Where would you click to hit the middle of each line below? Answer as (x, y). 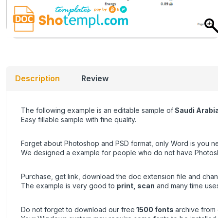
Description (37, 79)
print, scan (136, 186)
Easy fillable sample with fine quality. (79, 120)
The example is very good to (69, 186)
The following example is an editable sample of (97, 110)
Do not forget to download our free (78, 210)
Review (95, 79)
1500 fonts (155, 210)
